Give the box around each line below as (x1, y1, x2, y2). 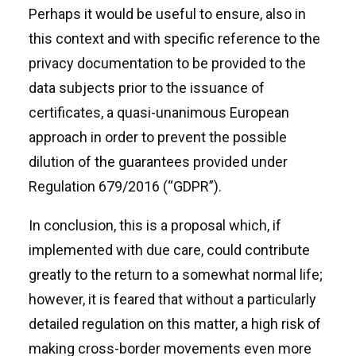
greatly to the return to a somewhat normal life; (29, 266, 323, 283)
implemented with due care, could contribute (29, 242, 310, 258)
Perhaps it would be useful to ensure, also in (29, 6, 306, 22)
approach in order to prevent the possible (29, 129, 287, 145)
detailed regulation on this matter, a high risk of (29, 315, 321, 332)
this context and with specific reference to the (29, 30, 320, 47)
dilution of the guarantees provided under (29, 153, 288, 170)
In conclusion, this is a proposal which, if (29, 217, 281, 234)
